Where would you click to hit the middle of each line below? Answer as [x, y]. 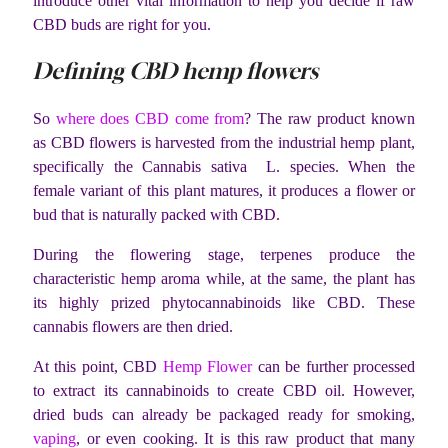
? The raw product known [330, 118]
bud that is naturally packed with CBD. [156, 214]
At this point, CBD [98, 366]
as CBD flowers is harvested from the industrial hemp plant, [224, 142]
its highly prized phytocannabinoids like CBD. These [224, 302]
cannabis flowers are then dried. [135, 326]
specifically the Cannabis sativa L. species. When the [224, 166]
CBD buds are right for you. [122, 25]
